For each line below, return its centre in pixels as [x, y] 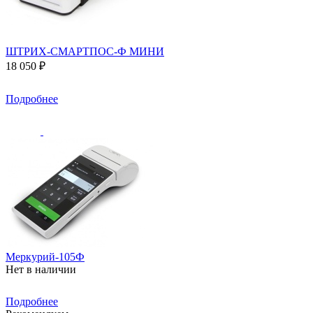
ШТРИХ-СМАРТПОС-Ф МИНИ [85, 51]
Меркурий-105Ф [45, 256]
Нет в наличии [41, 269]
